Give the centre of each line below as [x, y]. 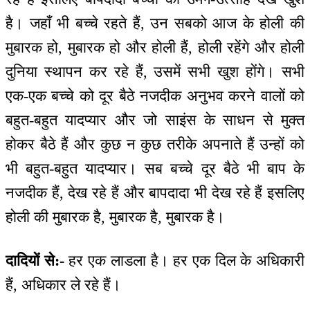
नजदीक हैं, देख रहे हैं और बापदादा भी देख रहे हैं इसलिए [155, 193]
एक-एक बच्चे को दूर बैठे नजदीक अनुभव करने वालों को [155, 96]
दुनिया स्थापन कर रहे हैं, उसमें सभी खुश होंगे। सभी [155, 72]
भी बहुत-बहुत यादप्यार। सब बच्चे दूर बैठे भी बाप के [155, 169]
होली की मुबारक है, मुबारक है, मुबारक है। [115, 217]
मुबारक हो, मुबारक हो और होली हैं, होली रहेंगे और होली [155, 48]
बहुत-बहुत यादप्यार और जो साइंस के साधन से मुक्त [155, 120]
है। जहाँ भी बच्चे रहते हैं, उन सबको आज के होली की [155, 24]
